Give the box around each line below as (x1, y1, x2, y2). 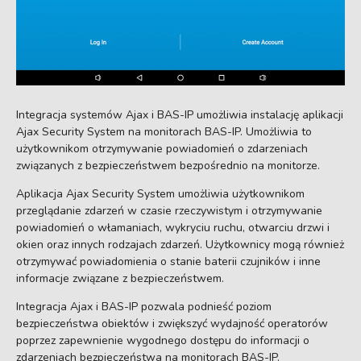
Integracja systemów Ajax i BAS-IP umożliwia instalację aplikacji (16, 106, 343, 122)
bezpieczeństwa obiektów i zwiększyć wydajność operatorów (16, 315, 328, 331)
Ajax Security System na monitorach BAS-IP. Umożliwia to (16, 123, 312, 139)
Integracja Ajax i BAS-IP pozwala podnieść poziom (16, 298, 272, 314)
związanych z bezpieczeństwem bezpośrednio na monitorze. (16, 157, 320, 173)
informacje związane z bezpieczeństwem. (16, 270, 224, 286)
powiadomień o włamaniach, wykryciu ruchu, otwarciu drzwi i (16, 219, 330, 235)
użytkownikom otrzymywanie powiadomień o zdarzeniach (16, 140, 308, 156)
